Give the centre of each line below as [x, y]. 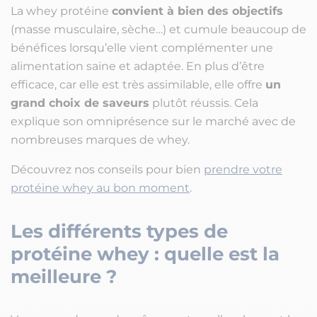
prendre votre [243, 170]
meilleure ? [64, 277]
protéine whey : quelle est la [145, 254]
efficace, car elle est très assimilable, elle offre [138, 85]
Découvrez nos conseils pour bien [107, 170]
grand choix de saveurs [80, 103]
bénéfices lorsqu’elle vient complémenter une [142, 48]
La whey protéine [61, 11]
